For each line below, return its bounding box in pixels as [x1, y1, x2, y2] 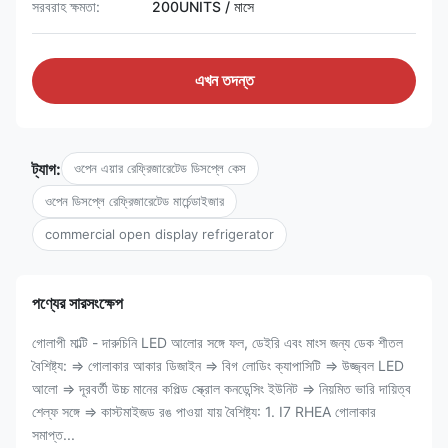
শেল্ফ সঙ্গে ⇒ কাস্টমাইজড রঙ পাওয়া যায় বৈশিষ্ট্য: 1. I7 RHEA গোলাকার [32, 403, 376, 420]
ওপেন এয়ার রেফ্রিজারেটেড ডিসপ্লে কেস [74, 160, 246, 176]
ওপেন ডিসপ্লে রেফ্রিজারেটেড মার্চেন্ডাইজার [45, 193, 224, 209]
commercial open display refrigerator [45, 226, 274, 242]
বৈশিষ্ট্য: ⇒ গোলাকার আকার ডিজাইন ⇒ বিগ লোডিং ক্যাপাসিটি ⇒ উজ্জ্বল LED [32, 357, 404, 374]
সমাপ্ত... [32, 426, 75, 443]
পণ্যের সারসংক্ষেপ [32, 293, 123, 313]
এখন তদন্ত [194, 72, 254, 89]
